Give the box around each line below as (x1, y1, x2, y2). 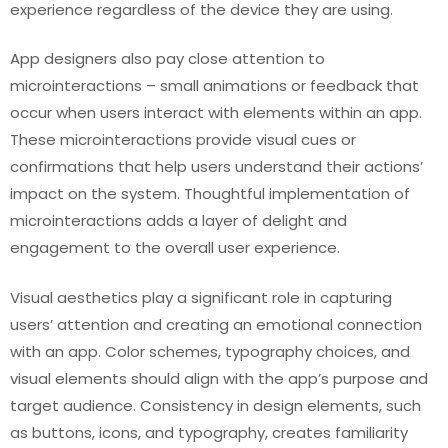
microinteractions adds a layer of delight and (10, 210, 347, 231)
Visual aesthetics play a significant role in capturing (10, 286, 392, 308)
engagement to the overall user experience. (10, 237, 340, 258)
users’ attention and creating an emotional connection (10, 313, 422, 335)
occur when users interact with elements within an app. (10, 102, 422, 123)
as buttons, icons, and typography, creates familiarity (10, 421, 408, 443)
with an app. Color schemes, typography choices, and (10, 340, 410, 362)
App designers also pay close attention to (10, 48, 325, 69)
